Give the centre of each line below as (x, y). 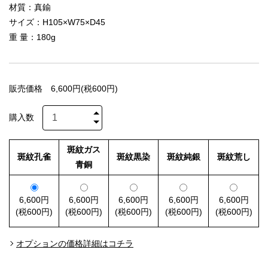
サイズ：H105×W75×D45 (57, 22)
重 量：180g (32, 37)
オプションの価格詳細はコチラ (75, 243)
